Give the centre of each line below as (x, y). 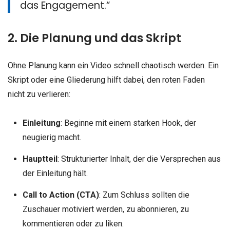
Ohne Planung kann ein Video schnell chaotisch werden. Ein (113, 66)
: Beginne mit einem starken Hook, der (128, 123)
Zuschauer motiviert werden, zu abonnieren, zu (106, 209)
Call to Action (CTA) (61, 195)
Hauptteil (40, 159)
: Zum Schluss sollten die (144, 195)
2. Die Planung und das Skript (94, 38)
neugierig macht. (52, 137)
